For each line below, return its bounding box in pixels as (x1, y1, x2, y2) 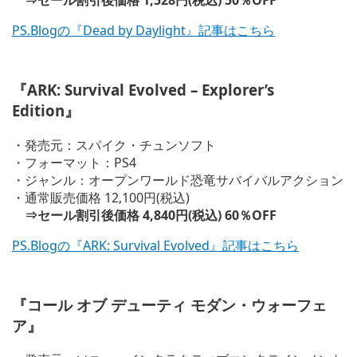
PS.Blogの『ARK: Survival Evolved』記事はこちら (12, 236, 299, 254)
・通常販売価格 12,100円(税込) (12, 188, 190, 206)
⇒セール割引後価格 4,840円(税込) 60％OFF (12, 206, 277, 224)
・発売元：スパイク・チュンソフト (12, 135, 216, 154)
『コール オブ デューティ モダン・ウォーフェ (12, 294, 327, 315)
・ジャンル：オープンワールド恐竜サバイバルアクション (12, 171, 343, 189)
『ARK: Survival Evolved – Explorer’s (12, 80, 274, 100)
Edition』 (12, 100, 80, 121)
